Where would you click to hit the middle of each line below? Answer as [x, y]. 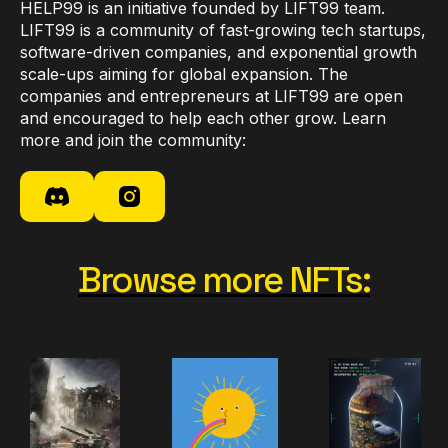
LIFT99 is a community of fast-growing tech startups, [223, 29]
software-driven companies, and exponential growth [218, 51]
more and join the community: [133, 139]
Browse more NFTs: [224, 279]
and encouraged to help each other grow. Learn [203, 117]
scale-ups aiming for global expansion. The [184, 73]
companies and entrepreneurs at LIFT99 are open [211, 95]
